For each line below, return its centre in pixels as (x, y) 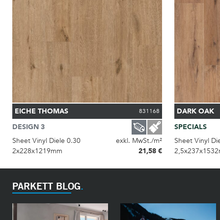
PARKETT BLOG (46, 186)
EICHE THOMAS (41, 111)
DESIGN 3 (28, 127)
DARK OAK (195, 111)
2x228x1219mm (37, 151)
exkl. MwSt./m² (139, 140)
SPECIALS (190, 127)
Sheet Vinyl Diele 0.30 (46, 140)
